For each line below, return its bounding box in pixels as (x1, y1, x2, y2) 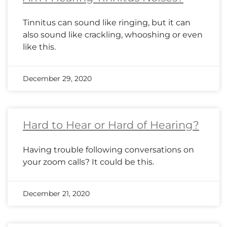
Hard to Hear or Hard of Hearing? (23, 119, 199, 132)
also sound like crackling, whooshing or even (23, 30, 203, 40)
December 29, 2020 (23, 74, 92, 84)
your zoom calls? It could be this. (23, 157, 154, 167)
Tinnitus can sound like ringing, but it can (23, 18, 191, 28)
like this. (23, 42, 56, 52)
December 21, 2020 (23, 189, 90, 199)
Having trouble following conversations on (23, 145, 194, 155)
